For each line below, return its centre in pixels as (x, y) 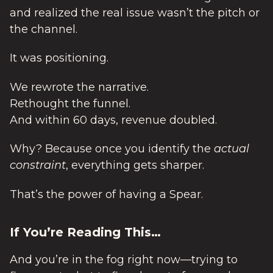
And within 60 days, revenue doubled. (113, 120)
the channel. (44, 29)
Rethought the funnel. (70, 103)
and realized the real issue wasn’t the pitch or (135, 12)
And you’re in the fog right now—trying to (124, 259)
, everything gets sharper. (135, 165)
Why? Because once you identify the (112, 149)
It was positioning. (59, 58)
